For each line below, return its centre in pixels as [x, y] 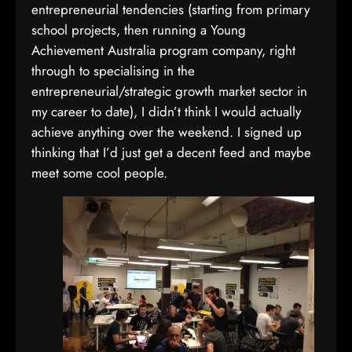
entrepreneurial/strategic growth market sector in [169, 91]
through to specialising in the [113, 71]
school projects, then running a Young [139, 30]
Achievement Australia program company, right [163, 50]
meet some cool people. [99, 173]
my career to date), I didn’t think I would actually [166, 112]
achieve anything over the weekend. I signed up [167, 132]
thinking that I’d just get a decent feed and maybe [171, 152]
